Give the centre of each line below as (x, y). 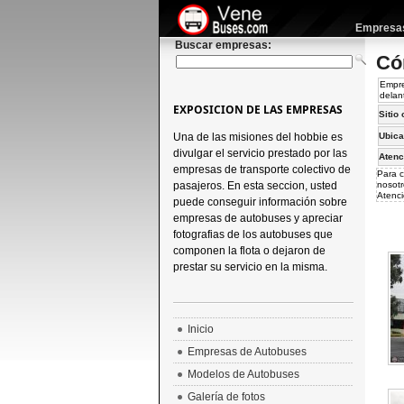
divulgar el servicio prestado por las (260, 153)
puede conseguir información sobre (260, 202)
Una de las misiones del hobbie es (257, 137)
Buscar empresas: (223, 45)
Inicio (200, 329)
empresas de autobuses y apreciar (257, 218)
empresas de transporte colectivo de (262, 170)
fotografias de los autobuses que (252, 234)
